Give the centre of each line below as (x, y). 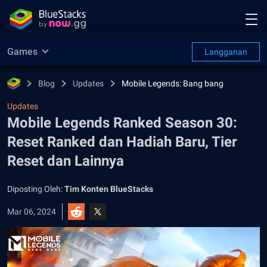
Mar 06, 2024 (32, 212)
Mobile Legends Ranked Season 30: (122, 123)
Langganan (226, 52)
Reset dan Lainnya (66, 161)
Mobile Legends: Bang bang (173, 83)
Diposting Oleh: (36, 189)
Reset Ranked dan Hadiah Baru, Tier (122, 142)
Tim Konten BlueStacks (109, 189)
